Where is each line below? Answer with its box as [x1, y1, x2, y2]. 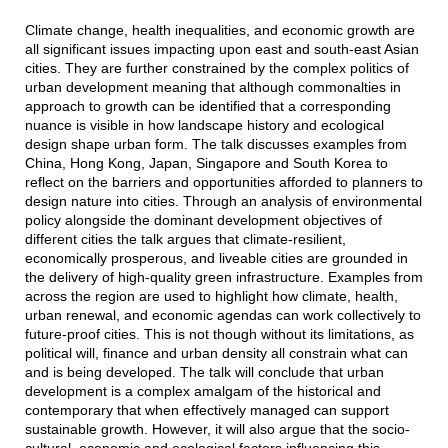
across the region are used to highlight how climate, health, [24, 288, 398, 305]
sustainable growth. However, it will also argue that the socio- [24, 421, 410, 438]
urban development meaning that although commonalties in [24, 79, 401, 96]
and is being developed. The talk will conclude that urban [24, 364, 384, 381]
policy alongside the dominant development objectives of [24, 212, 382, 229]
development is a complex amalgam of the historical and [24, 383, 381, 400]
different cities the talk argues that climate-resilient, [24, 231, 346, 248]
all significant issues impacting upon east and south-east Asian [24, 41, 419, 58]
